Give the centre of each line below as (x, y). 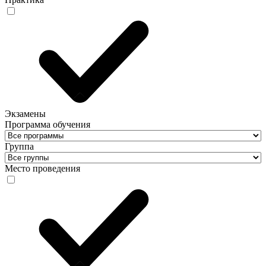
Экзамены (25, 114)
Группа (19, 147)
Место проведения (42, 169)
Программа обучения (47, 125)
